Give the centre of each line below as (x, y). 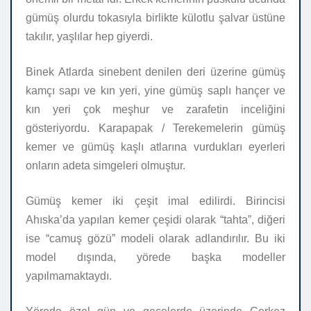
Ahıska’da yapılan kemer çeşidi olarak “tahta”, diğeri (155, 220)
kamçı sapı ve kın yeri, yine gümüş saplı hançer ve (155, 91)
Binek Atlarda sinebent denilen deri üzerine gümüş (155, 72)
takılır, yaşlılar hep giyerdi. (89, 37)
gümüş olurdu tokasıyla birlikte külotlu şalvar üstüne (155, 18)
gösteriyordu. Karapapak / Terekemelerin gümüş (155, 128)
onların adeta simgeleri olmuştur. (106, 166)
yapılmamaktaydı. (69, 276)
